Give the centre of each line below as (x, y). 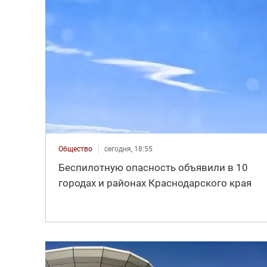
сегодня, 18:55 (128, 149)
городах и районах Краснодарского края (155, 183)
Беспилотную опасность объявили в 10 (153, 167)
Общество (75, 149)
